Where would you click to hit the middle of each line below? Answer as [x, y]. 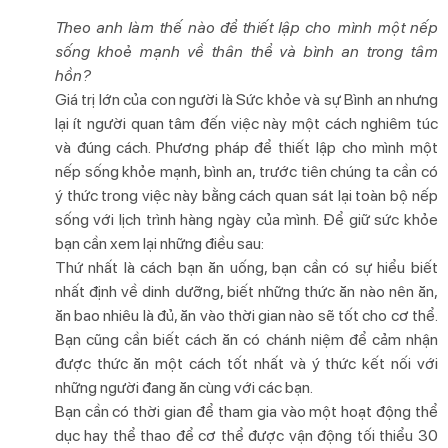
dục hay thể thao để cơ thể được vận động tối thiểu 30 [246, 435]
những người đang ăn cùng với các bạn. [183, 387]
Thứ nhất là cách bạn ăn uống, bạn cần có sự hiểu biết [246, 267]
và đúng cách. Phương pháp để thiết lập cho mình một [246, 147]
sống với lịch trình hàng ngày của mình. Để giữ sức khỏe [246, 219]
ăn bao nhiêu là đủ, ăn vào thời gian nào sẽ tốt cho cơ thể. [246, 315]
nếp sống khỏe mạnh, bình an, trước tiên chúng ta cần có [246, 171]
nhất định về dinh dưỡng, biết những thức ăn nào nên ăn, [246, 291]
